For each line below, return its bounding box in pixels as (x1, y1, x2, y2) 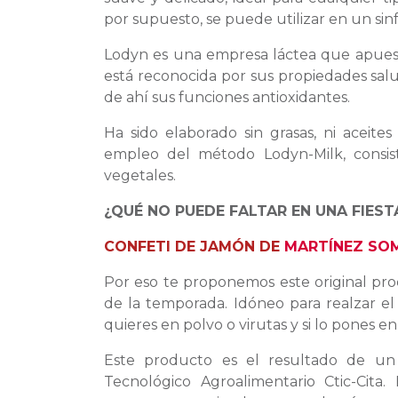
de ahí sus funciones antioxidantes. (104, 89, 350, 107)
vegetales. (104, 167, 176, 185)
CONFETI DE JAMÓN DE (104, 238, 284, 256)
